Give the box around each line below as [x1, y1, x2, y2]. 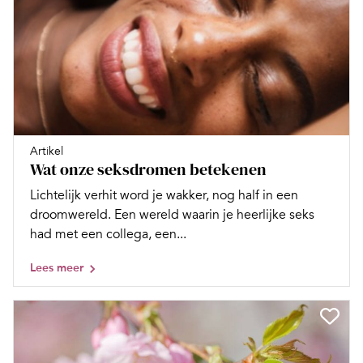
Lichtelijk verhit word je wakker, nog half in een [30, 187, 298, 204]
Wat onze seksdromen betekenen [30, 158, 267, 181]
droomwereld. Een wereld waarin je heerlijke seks [30, 207, 314, 224]
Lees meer [30, 261, 83, 275]
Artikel [30, 144, 63, 159]
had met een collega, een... [30, 226, 186, 243]
